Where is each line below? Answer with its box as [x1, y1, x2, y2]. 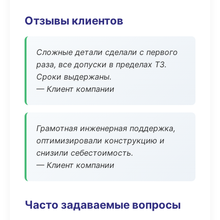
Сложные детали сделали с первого [36, 47, 178, 57]
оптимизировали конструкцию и [36, 136, 165, 145]
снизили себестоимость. [36, 148, 133, 158]
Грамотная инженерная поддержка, [36, 123, 175, 133]
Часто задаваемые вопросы [25, 198, 181, 211]
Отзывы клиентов [25, 14, 123, 27]
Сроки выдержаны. [36, 72, 111, 82]
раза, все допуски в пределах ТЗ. [36, 59, 166, 69]
